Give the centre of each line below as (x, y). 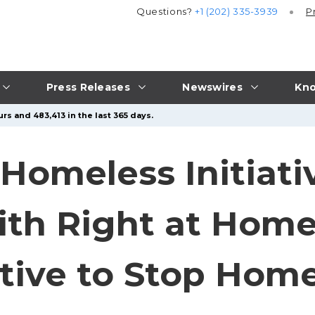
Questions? (166, 12)
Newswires (212, 87)
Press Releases (88, 87)
